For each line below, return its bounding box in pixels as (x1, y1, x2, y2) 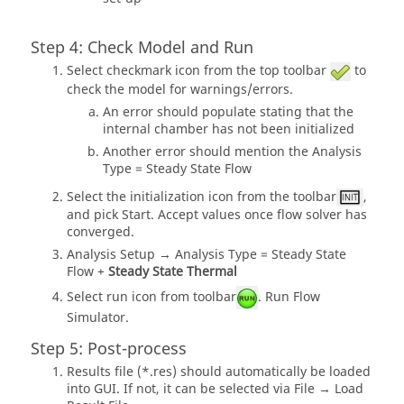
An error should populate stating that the (103, 103, 353, 122)
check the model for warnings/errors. (67, 80, 293, 99)
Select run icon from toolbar (67, 288, 236, 307)
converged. (67, 223, 134, 243)
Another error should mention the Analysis (103, 142, 362, 161)
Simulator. (67, 308, 129, 328)
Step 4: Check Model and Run (31, 37, 253, 60)
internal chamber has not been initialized (103, 120, 354, 139)
